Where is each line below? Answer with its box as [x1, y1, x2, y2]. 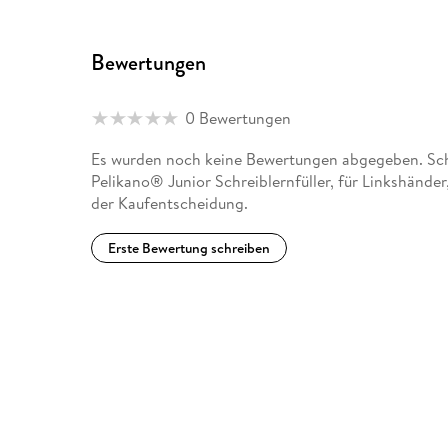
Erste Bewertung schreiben [108, 238, 271, 259]
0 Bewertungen [185, 107, 292, 130]
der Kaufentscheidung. [91, 192, 249, 215]
